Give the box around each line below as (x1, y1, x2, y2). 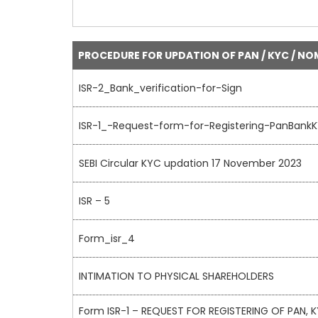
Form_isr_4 (79, 231, 135, 246)
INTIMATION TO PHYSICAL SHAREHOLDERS (79, 269, 274, 284)
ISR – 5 (79, 194, 110, 209)
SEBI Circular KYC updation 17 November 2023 (79, 156, 302, 171)
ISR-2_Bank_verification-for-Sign (79, 81, 242, 96)
